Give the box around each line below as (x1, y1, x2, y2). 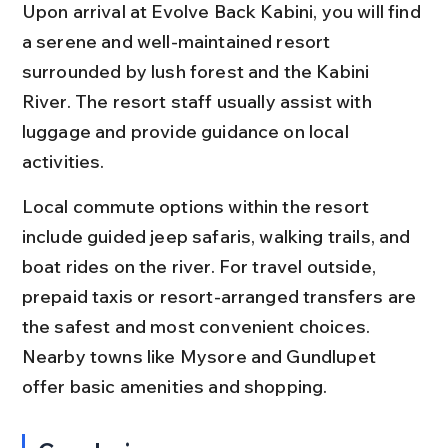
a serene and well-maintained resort (21, 30, 335, 53)
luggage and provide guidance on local (21, 120, 353, 143)
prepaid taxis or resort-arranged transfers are (21, 285, 421, 308)
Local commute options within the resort (21, 195, 374, 218)
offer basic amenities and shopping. (21, 375, 328, 398)
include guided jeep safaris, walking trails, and (21, 225, 415, 248)
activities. (21, 150, 105, 173)
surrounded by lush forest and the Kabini (21, 60, 374, 83)
